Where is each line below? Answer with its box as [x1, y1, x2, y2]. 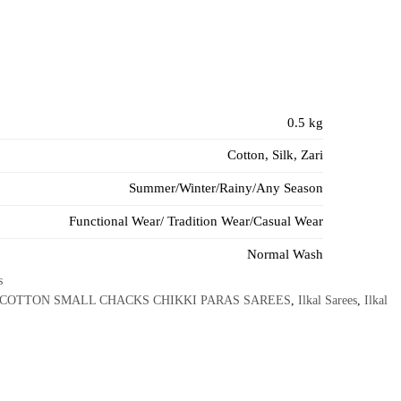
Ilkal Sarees [298, 293, 357, 307]
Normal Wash [246, 246, 323, 261]
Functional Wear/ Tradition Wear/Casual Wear [68, 213, 323, 228]
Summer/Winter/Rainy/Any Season [128, 180, 323, 195]
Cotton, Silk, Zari [226, 147, 323, 162]
